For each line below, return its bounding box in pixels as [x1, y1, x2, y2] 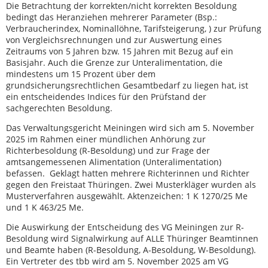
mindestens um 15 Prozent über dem [6, 68, 156, 80]
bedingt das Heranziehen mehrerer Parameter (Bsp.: [6, 11, 217, 23]
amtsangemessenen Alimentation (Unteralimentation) [6, 156, 221, 168]
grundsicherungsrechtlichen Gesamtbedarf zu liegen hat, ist [6, 80, 248, 92]
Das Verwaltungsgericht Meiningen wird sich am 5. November [6, 122, 254, 134]
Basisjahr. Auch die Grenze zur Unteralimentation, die [6, 57, 223, 69]
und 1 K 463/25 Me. [6, 202, 84, 214]
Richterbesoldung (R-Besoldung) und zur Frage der [6, 145, 210, 157]
